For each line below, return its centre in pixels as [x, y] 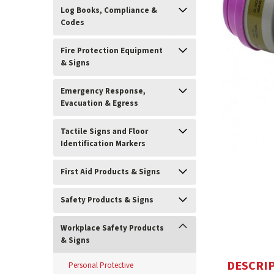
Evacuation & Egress [99, 103]
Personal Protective [101, 265]
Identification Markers [103, 144]
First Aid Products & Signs [110, 172]
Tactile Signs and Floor [104, 131]
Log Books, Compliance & [109, 10]
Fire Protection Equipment [112, 51]
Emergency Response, [103, 91]
